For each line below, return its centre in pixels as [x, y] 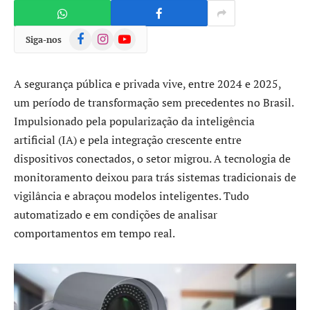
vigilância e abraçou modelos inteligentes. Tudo [131, 196]
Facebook [89, 35]
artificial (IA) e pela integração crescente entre [128, 140]
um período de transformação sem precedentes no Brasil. [154, 102]
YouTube [132, 35]
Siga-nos [44, 39]
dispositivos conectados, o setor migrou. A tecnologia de [152, 158]
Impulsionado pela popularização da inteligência [134, 121]
